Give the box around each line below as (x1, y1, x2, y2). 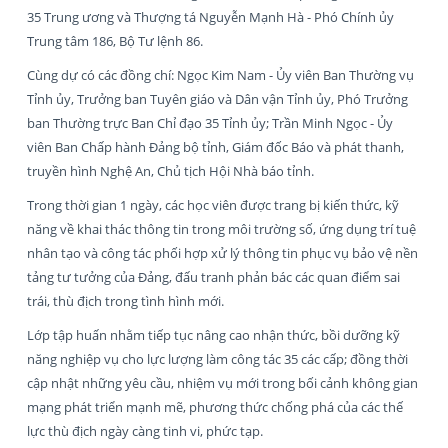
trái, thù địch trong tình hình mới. (27, 291, 224, 310)
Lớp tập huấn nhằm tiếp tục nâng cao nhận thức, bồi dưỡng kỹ (27, 325, 400, 344)
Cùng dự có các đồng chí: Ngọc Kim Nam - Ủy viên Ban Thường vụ (27, 65, 414, 84)
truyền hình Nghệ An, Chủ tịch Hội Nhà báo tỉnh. (27, 161, 314, 180)
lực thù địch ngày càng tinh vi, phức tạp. (27, 421, 263, 440)
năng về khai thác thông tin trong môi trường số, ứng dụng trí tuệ (27, 219, 416, 238)
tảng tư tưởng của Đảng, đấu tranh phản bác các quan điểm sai (27, 267, 400, 286)
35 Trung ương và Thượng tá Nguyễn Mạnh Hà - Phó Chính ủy (27, 7, 394, 26)
